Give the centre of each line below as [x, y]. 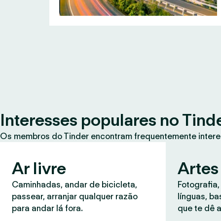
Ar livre [39, 168]
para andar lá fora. [47, 208]
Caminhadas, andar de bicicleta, [74, 184]
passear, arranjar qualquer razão [75, 196]
